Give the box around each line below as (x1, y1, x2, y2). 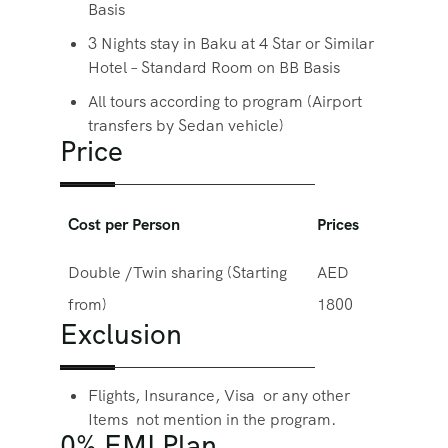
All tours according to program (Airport (88, 91, 362, 112)
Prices (317, 214, 359, 235)
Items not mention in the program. (88, 409, 336, 430)
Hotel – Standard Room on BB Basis (88, 57, 340, 78)
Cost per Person (68, 214, 180, 235)
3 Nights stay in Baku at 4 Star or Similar (88, 33, 374, 54)
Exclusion (60, 316, 182, 352)
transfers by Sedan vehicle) (88, 115, 284, 136)
